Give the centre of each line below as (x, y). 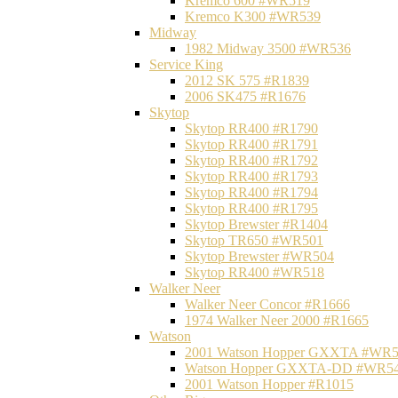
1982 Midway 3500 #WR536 (268, 48)
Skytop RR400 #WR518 (255, 272)
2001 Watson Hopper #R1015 (269, 384)
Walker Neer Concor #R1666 (267, 304)
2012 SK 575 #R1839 (247, 80)
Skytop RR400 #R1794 (251, 192)
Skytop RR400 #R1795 (251, 208)
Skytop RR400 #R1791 (251, 144)
